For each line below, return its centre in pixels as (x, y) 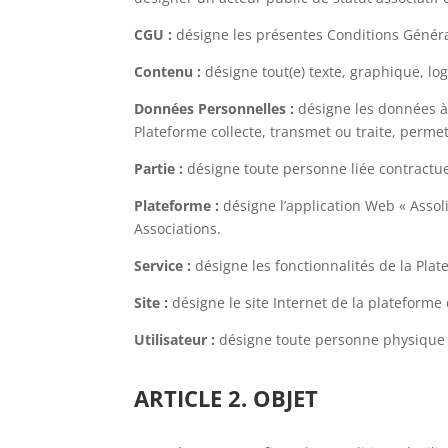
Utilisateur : (175, 339)
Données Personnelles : (214, 108)
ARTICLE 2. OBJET (226, 398)
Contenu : (168, 71)
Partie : (159, 168)
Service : (163, 265)
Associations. (178, 228)
